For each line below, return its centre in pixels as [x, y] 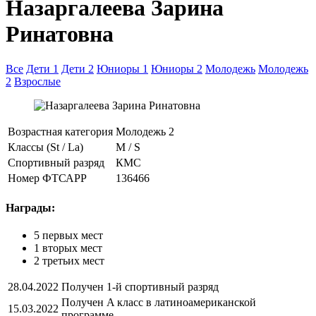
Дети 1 [42, 68]
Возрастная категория [60, 131]
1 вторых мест [68, 248]
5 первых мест [68, 236]
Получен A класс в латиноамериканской [159, 303]
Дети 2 [78, 68]
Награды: [30, 208]
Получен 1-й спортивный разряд [140, 287]
